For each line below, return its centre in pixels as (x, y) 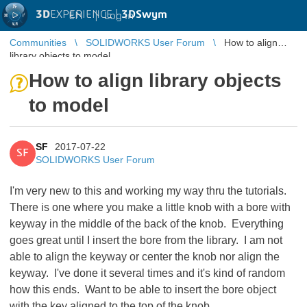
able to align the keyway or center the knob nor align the (145, 257)
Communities (38, 42)
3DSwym (144, 14)
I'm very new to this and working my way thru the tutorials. (149, 191)
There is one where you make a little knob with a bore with (150, 207)
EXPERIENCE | (86, 14)
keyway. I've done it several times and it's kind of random (147, 273)
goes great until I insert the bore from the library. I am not (146, 240)
